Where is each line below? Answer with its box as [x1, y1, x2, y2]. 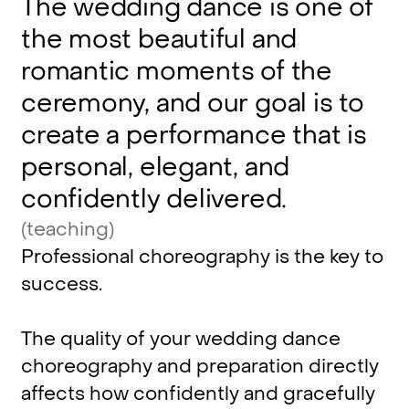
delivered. [166, 183, 288, 216]
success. [20, 272, 102, 298]
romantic [20, 55, 131, 89]
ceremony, [20, 87, 150, 121]
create [20, 119, 100, 152]
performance [125, 119, 287, 152]
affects [20, 382, 85, 407]
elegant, [139, 151, 238, 184]
